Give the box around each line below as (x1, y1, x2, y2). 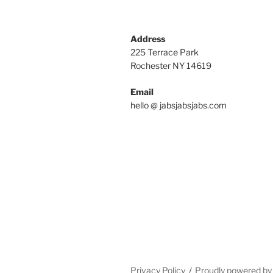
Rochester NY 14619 (130, 60, 211, 71)
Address (130, 33, 165, 44)
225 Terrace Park (130, 46, 199, 57)
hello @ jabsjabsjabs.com (130, 99, 227, 110)
